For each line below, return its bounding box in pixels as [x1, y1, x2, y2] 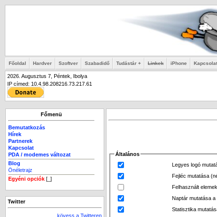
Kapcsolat [8, 145, 34, 151]
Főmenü [41, 111, 62, 117]
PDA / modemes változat [8, 152, 71, 157]
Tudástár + [116, 61, 141, 66]
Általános [115, 151, 140, 157]
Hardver [33, 61, 52, 66]
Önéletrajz [8, 167, 32, 173]
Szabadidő [85, 61, 109, 66]
